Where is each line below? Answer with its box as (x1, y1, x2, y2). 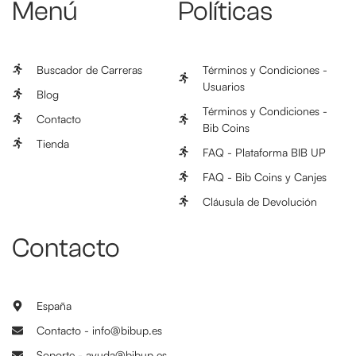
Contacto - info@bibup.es (36, 323, 162, 338)
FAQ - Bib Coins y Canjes (202, 169, 327, 184)
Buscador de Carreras (36, 62, 142, 76)
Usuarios (202, 79, 245, 93)
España (36, 299, 72, 313)
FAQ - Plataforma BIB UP (202, 145, 326, 159)
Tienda (36, 136, 69, 150)
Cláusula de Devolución (202, 194, 317, 208)
